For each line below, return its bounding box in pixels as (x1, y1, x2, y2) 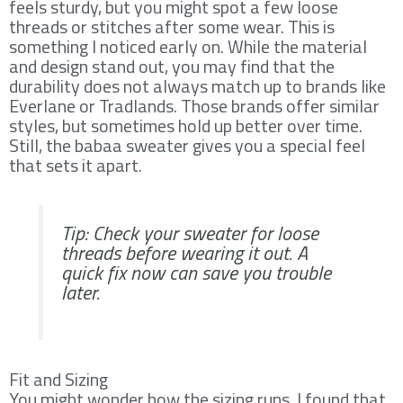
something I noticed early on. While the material (9, 31, 367, 60)
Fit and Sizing (9, 364, 108, 393)
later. (61, 276, 100, 308)
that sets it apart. (9, 150, 142, 179)
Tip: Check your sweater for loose (61, 217, 318, 248)
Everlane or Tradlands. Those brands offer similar (9, 91, 380, 120)
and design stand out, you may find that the (9, 51, 335, 80)
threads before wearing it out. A (61, 237, 308, 268)
